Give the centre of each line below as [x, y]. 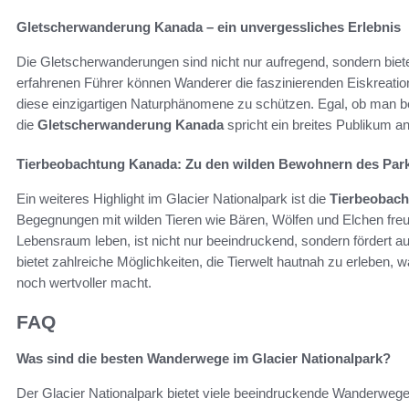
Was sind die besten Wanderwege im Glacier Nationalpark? [204, 359]
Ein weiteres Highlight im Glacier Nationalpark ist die [173, 198]
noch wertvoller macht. [84, 282]
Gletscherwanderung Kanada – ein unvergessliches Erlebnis [209, 26]
